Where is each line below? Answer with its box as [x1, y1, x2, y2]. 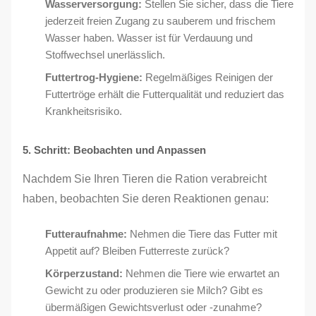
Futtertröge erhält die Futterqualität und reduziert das [45, 88, 284, 100]
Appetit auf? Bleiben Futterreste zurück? [45, 245, 229, 257]
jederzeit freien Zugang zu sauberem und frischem [45, 15, 276, 27]
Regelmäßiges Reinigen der [142, 71, 273, 83]
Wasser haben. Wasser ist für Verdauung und [45, 32, 253, 44]
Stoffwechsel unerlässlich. [45, 49, 165, 61]
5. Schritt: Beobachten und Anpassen [23, 144, 206, 156]
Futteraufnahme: [45, 228, 127, 240]
